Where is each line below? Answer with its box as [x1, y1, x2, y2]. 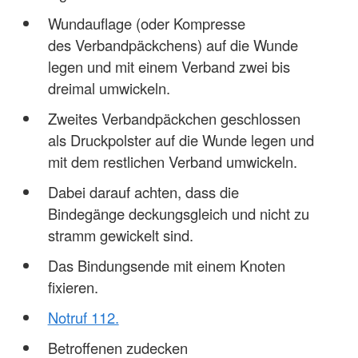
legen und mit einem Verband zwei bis [47, 55, 290, 77]
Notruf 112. [47, 306, 119, 328]
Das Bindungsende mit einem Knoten [47, 254, 285, 276]
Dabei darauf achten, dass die [47, 181, 239, 202]
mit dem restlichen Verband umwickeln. [47, 150, 297, 172]
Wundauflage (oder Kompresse [47, 12, 245, 34]
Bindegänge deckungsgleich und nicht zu [47, 202, 309, 224]
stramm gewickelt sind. [47, 224, 193, 245]
